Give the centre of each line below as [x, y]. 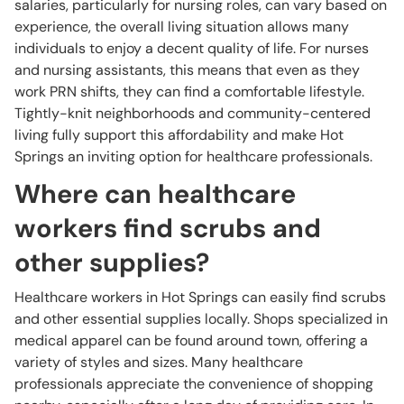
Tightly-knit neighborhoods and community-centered [193, 113]
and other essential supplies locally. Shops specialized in [201, 319]
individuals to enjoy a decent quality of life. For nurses [192, 48]
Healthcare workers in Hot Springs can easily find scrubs [200, 297]
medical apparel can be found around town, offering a [191, 340]
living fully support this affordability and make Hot [179, 135]
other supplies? [112, 262]
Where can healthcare [155, 194]
